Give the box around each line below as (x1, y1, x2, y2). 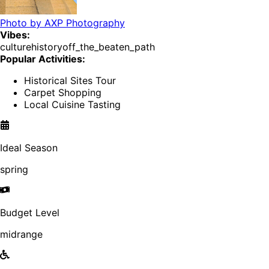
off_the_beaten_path (62, 41, 155, 53)
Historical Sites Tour (24, 74, 116, 87)
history (31, 41, 62, 53)
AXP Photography (44, 17, 125, 29)
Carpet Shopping (24, 86, 101, 99)
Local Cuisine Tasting (24, 98, 121, 111)
